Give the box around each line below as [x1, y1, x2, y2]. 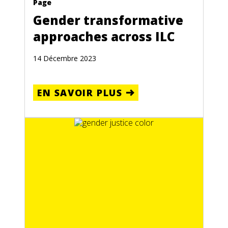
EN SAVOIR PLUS [37, 87, 123, 99]
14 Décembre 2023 [33, 53, 96, 64]
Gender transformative [33, 12, 183, 29]
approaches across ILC [33, 28, 175, 45]
